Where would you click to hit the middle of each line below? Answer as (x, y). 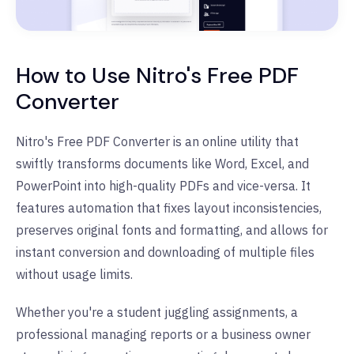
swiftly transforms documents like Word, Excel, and (162, 163)
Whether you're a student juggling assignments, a (157, 312)
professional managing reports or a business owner (163, 334)
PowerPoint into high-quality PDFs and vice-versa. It (163, 185)
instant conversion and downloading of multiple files (165, 252)
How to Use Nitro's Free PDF (157, 75)
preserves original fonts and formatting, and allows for (172, 230)
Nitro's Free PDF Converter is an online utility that (157, 141)
